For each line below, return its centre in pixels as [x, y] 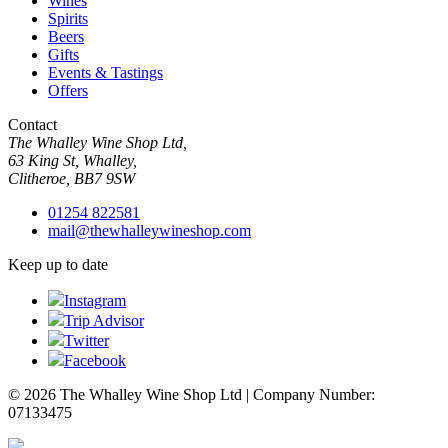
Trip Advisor [104, 320]
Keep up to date [58, 264]
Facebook [95, 360]
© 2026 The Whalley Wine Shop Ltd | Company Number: [191, 394]
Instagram [95, 300]
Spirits [68, 18]
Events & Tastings [105, 72]
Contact [32, 124]
